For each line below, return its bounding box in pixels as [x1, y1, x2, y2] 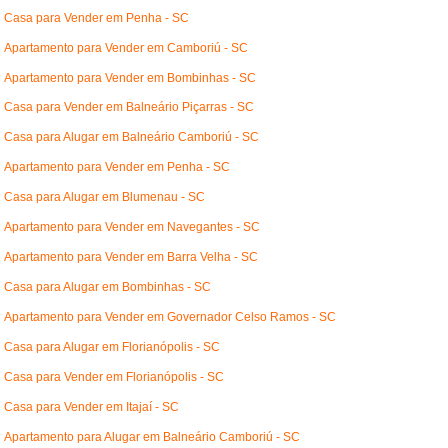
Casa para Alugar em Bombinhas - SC [4, 280, 212, 295]
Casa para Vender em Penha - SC [4, 10, 190, 25]
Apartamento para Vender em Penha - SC [4, 160, 231, 175]
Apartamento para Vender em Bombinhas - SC [4, 70, 257, 85]
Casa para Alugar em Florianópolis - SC [4, 339, 221, 354]
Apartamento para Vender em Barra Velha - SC [4, 250, 259, 265]
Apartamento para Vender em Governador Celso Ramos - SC [4, 310, 337, 325]
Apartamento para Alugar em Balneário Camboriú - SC [4, 429, 301, 444]
